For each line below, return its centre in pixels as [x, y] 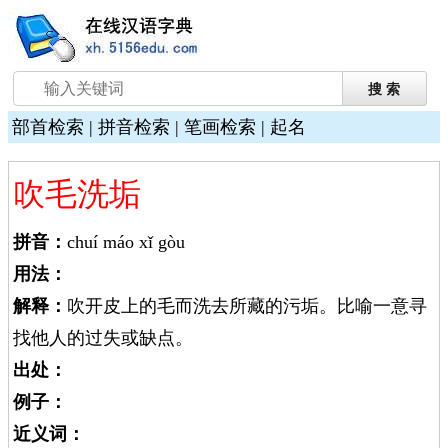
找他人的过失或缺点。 [103, 338]
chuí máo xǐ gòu [126, 242]
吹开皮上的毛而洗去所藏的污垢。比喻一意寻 [247, 306]
